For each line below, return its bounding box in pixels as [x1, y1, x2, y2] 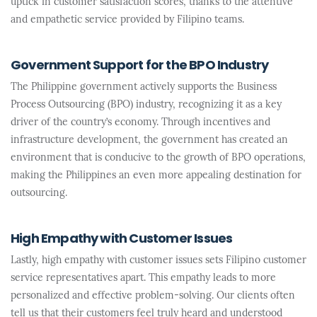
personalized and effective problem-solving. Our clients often [11, 291, 295, 301]
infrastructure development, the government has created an [11, 135, 288, 146]
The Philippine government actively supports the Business [11, 82, 277, 93]
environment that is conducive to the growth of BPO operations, [11, 153, 306, 163]
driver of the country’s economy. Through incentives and [11, 117, 270, 128]
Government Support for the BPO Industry [11, 59, 269, 73]
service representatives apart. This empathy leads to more [11, 273, 276, 284]
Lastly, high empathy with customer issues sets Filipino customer [11, 255, 306, 266]
